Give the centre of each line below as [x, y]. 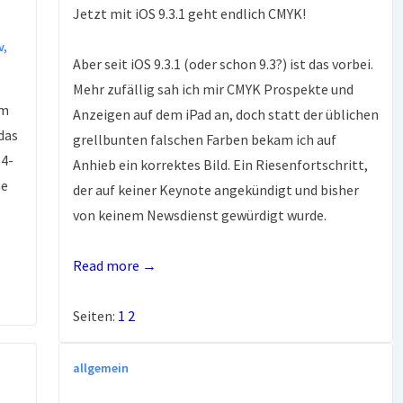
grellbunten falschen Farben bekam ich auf [205, 139]
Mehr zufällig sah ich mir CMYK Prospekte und [213, 89]
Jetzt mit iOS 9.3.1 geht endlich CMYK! [189, 13]
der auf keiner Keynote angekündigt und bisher [216, 189]
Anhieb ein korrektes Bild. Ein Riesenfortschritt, [220, 164]
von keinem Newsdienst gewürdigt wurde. [200, 215]
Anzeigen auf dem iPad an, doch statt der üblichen [226, 114]
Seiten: [95, 315]
